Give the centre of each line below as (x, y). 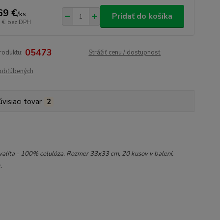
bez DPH (19, 22)
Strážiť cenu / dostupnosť (125, 53)
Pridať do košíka (142, 16)
